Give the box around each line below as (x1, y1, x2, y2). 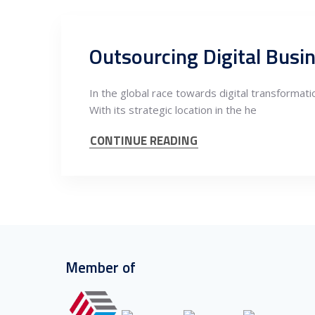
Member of (65, 256, 136, 278)
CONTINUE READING (90, 131, 198, 150)
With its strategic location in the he (89, 103, 257, 117)
